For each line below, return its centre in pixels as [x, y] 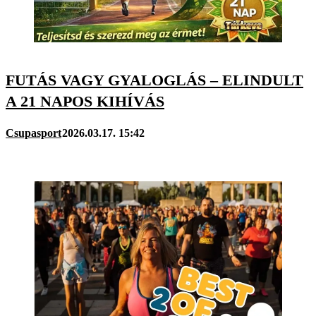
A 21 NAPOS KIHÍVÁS [85, 101]
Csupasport [34, 133]
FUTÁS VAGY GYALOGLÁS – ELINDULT [154, 80]
